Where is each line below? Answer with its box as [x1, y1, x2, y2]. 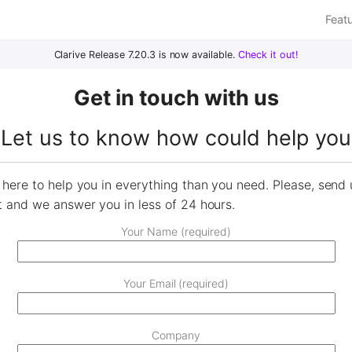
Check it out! [237, 49, 299, 60]
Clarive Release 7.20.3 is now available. [53, 49, 238, 60]
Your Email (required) [123, 277, 229, 290]
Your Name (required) [121, 225, 231, 238]
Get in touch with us [73, 85, 279, 111]
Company [152, 328, 200, 342]
